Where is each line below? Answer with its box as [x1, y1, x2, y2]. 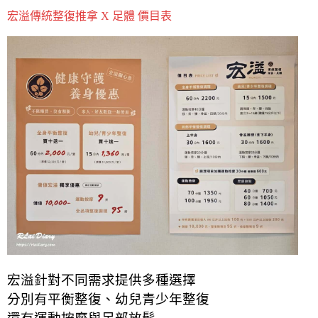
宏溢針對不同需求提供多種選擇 [7, 272, 196, 287]
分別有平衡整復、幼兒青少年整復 [7, 291, 209, 307]
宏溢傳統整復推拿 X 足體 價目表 [7, 10, 172, 23]
